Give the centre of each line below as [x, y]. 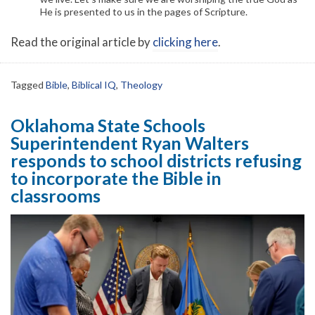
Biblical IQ [94, 85]
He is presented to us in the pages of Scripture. [144, 11]
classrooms [56, 196]
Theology [141, 85]
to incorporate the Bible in [116, 178]
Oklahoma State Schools [108, 126]
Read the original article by [82, 41]
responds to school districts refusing [156, 161]
